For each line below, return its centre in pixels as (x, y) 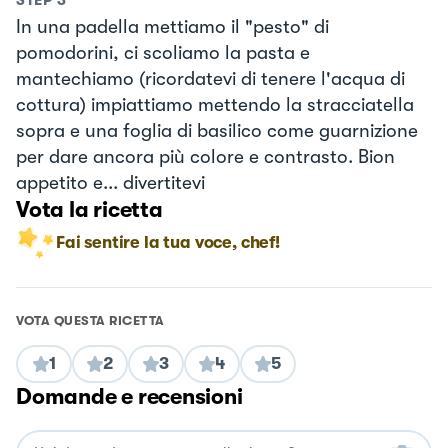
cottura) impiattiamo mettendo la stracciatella (215, 104)
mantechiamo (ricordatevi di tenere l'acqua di (210, 78)
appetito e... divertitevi (110, 182)
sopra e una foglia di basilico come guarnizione (217, 130)
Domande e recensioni (129, 396)
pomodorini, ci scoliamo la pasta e (163, 52)
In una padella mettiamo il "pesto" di (172, 26)
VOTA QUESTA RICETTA (90, 320)
